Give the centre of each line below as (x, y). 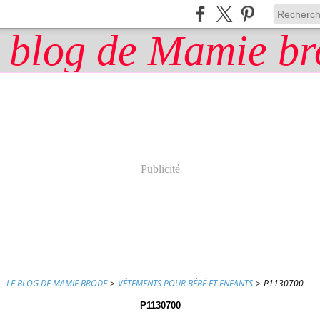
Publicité (160, 169)
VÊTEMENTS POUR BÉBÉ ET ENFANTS (185, 283)
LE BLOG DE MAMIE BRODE (57, 283)
